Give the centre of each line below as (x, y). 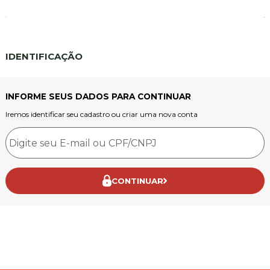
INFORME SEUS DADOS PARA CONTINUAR (98, 96)
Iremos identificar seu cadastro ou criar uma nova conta (101, 114)
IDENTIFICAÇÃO (44, 56)
